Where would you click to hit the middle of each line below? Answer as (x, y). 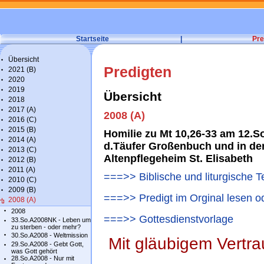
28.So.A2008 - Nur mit (43, 258)
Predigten (138, 72)
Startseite (93, 39)
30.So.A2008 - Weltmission (49, 235)
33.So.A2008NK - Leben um (51, 220)
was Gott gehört (34, 251)
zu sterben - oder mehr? (46, 227)
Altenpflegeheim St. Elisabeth (178, 159)
